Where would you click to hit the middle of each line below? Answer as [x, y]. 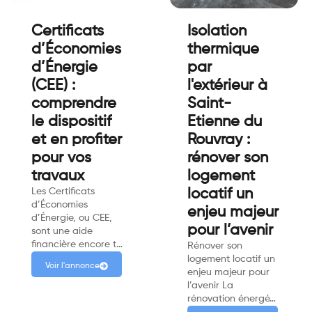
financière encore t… [77, 244]
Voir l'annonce [72, 266]
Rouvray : [219, 140]
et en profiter [77, 140]
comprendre [74, 103]
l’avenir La [210, 285]
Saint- [209, 103]
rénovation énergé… [232, 298]
